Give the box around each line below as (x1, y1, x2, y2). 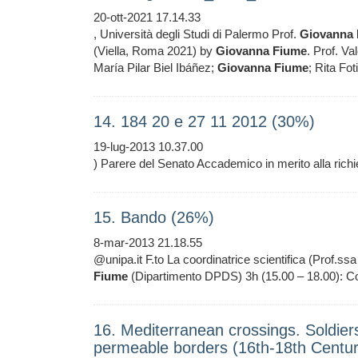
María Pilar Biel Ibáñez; (93, 61, 217, 74)
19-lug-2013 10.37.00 (93, 140, 203, 153)
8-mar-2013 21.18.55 (93, 236, 202, 249)
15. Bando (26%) (93, 209, 214, 226)
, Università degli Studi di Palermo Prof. (93, 27, 300, 41)
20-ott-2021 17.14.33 (93, 10, 201, 24)
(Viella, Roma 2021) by (93, 44, 216, 58)
